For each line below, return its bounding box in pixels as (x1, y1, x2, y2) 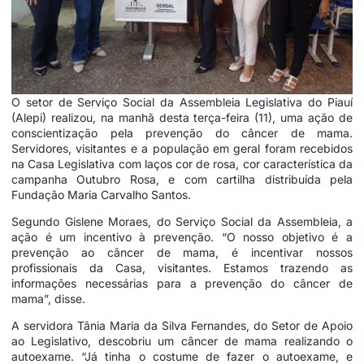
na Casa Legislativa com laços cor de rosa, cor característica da (11, 156, 353, 171)
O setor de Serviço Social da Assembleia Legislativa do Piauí (11, 94, 353, 109)
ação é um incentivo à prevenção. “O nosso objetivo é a (11, 230, 353, 245)
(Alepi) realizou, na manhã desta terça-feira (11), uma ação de (11, 110, 353, 124)
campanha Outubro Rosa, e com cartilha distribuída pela (11, 171, 353, 186)
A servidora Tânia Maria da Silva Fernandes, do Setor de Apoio (11, 318, 353, 333)
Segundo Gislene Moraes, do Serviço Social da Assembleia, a (11, 214, 353, 229)
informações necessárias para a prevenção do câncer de (11, 276, 353, 291)
